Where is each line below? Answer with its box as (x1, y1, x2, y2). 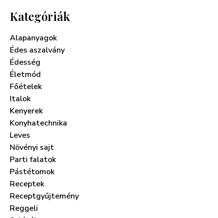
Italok (10, 93, 31, 104)
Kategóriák (10, 8, 70, 24)
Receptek (10, 178, 44, 189)
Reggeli (10, 202, 38, 214)
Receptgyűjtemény (10, 190, 79, 201)
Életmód (10, 69, 41, 80)
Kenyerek (10, 105, 43, 116)
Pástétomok (10, 166, 54, 177)
